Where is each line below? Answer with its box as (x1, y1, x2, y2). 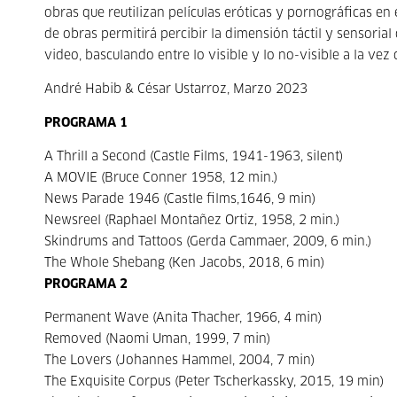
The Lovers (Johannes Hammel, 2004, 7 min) (44, 354, 315, 367)
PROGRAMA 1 (44, 117, 128, 129)
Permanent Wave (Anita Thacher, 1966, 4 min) (44, 312, 322, 324)
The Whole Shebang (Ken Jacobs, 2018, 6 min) (44, 257, 324, 269)
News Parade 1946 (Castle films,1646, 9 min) (44, 193, 315, 206)
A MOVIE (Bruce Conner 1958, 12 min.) (44, 172, 277, 184)
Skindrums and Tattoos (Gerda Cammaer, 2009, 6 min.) (44, 236, 371, 248)
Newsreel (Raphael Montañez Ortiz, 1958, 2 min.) (44, 214, 339, 227)
